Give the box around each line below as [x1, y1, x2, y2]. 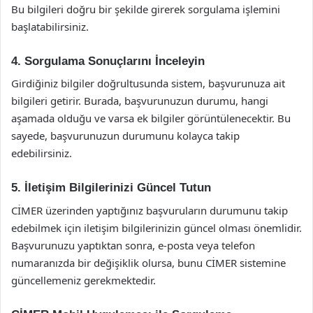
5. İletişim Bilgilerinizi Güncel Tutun [11, 181, 211, 194]
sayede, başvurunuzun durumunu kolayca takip [11, 129, 240, 143]
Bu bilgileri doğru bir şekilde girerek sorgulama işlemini [11, 1, 280, 16]
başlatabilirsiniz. [11, 19, 89, 34]
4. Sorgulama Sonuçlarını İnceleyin [11, 54, 205, 68]
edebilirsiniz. [11, 146, 72, 160]
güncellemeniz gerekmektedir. [11, 272, 156, 287]
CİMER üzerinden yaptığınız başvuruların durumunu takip [11, 203, 288, 217]
